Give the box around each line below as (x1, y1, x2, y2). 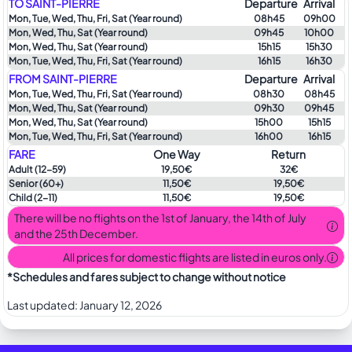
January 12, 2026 (79, 298, 162, 312)
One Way (152, 147, 200, 161)
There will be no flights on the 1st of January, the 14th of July (14, 211, 306, 225)
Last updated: (7, 298, 78, 312)
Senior (9, 178, 38, 189)
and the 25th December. (14, 226, 138, 240)
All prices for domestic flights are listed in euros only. (63, 250, 327, 264)
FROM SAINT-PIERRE (9, 71, 117, 86)
